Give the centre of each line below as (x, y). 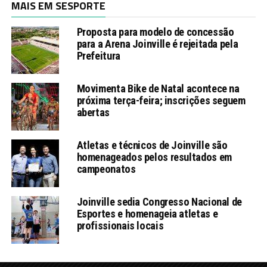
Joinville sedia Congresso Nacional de (159, 202)
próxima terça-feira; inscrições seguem (161, 101)
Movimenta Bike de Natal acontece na (158, 89)
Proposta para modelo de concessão (155, 32)
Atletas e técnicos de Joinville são (152, 145)
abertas (93, 113)
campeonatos (106, 169)
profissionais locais (120, 226)
